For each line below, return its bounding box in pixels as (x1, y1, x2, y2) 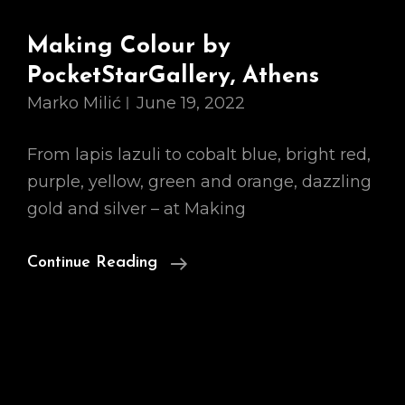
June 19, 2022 (137, 93, 245, 113)
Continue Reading (27, 254, 157, 271)
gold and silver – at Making (27, 199, 246, 219)
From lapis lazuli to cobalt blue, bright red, (27, 145, 371, 165)
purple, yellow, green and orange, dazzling (27, 172, 372, 192)
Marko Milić (27, 93, 121, 113)
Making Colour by (27, 34, 231, 59)
